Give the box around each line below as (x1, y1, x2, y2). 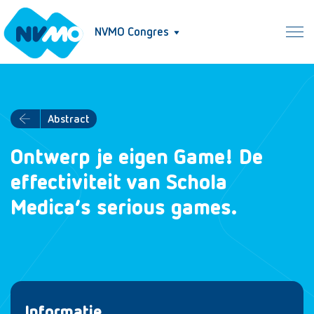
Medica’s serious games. (11, 198, 238, 219)
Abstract (48, 114, 90, 125)
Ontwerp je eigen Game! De (11, 148, 263, 169)
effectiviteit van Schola (11, 173, 227, 194)
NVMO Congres (95, 27, 169, 39)
